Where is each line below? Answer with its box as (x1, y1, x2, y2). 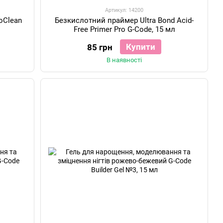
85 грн (87, 42, 113, 52)
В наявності (107, 56, 142, 64)
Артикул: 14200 (105, 7, 144, 13)
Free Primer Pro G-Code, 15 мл (73, 25, 175, 34)
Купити (126, 42, 156, 52)
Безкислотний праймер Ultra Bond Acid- (55, 16, 194, 25)
